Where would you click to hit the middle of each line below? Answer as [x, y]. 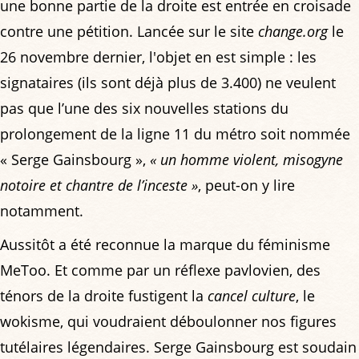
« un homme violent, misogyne [246, 159]
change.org [293, 31]
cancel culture [252, 296]
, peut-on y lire [246, 185]
